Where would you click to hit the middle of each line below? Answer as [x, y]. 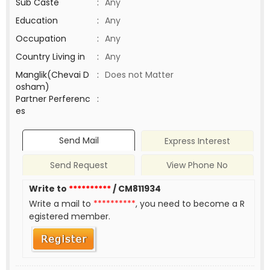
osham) [33, 87]
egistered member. [70, 217]
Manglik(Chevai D [52, 75]
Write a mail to [61, 204]
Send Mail [79, 141]
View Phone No [197, 165]
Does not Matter [139, 75]
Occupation [41, 39]
